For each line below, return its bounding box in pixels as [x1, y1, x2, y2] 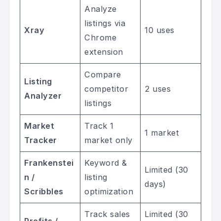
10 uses [145, 25, 175, 36]
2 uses [145, 84, 171, 94]
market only [84, 135, 133, 146]
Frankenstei [24, 158, 74, 168]
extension [84, 47, 123, 57]
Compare [84, 70, 121, 80]
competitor [84, 84, 129, 94]
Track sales [84, 209, 130, 220]
